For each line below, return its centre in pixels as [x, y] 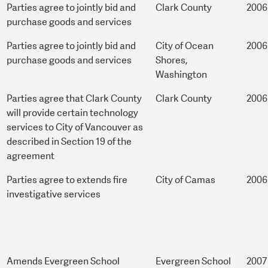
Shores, [171, 60]
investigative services [54, 194]
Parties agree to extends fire [67, 180]
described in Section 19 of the [69, 142]
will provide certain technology [72, 113]
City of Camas [185, 180]
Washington [181, 75]
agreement [31, 156]
